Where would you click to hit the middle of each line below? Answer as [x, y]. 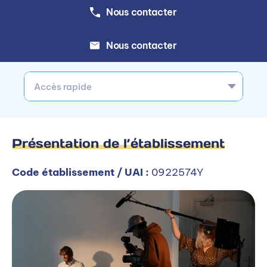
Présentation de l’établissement [118, 144]
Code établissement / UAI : [80, 173]
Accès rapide [63, 86]
